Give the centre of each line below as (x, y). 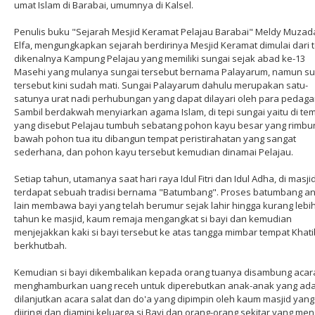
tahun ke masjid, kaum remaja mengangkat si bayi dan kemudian (153, 219)
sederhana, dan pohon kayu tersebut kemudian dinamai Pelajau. (154, 152)
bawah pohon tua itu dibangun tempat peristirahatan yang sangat (155, 139)
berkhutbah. (40, 245)
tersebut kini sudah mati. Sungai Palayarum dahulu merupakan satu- (161, 85)
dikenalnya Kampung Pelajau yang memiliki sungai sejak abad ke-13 (160, 58)
